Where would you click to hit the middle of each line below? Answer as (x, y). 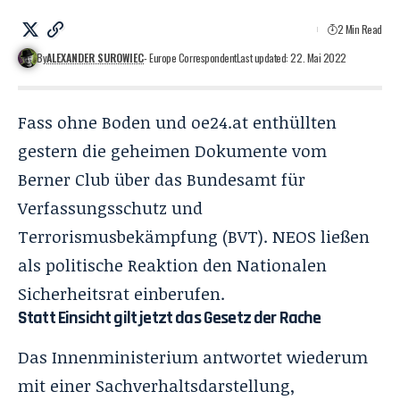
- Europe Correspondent (190, 57)
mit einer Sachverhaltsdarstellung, (156, 385)
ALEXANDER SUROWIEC (96, 57)
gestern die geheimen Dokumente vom (172, 150)
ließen (345, 236)
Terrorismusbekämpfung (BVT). (145, 236)
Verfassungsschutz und (110, 208)
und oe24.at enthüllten (244, 122)
